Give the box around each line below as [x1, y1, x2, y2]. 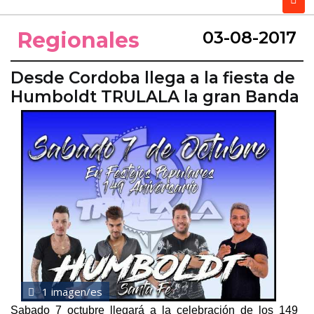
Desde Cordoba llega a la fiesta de [11, 68, 295, 88]
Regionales [18, 27, 139, 54]
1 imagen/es [39, 285, 102, 299]
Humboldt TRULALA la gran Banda [11, 87, 299, 107]
